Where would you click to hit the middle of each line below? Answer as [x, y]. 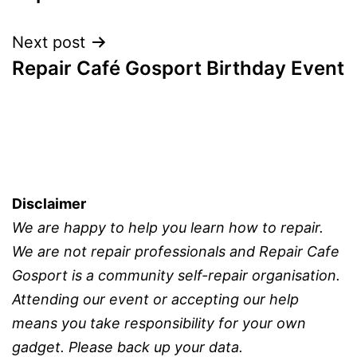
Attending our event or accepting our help [155, 299]
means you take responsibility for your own [159, 323]
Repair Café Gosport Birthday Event [178, 68]
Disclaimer [49, 203]
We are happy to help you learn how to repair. [168, 227]
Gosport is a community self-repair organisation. [176, 275]
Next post [49, 42]
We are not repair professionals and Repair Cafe [176, 251]
